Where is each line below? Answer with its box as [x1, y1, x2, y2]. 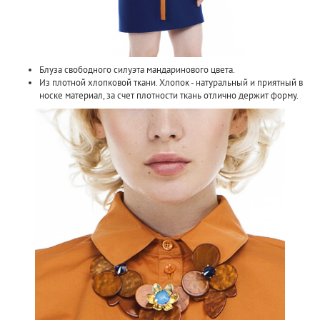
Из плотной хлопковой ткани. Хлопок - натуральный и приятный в [39, 76, 303, 89]
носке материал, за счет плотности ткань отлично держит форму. [39, 89, 299, 101]
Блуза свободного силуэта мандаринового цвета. [39, 63, 235, 76]
